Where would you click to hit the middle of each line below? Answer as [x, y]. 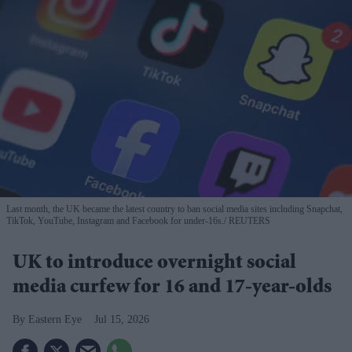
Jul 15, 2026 [122, 319]
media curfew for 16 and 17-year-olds [172, 288]
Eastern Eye [55, 319]
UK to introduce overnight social [154, 264]
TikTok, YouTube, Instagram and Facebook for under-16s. [115, 220]
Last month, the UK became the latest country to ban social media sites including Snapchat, [174, 209]
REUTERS [248, 220]
